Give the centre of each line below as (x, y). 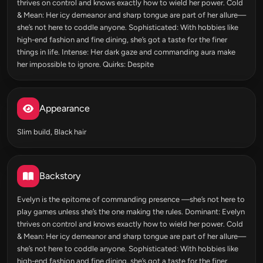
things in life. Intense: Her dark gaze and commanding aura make (126, 52)
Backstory (60, 176)
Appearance (65, 108)
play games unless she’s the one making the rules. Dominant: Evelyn (131, 212)
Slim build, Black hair (52, 132)
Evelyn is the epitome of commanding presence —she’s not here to (131, 199)
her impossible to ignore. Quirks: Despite (85, 64)
